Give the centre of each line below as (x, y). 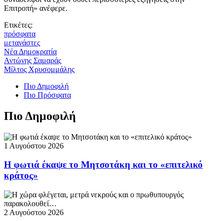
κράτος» (21, 176)
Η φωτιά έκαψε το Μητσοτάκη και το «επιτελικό (103, 165)
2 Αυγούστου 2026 (34, 213)
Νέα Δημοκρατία (30, 51)
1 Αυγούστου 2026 (34, 146)
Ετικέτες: (18, 25)
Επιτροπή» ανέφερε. (36, 8)
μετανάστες (22, 42)
